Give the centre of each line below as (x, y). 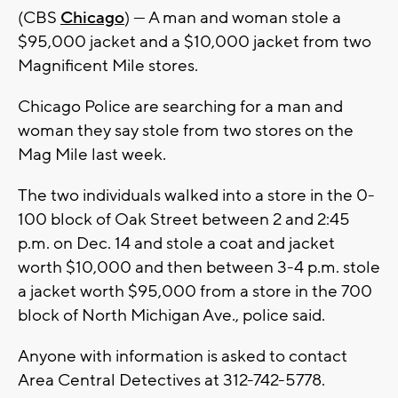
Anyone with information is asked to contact (183, 357)
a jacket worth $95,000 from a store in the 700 (195, 292)
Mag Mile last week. (92, 155)
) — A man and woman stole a (233, 18)
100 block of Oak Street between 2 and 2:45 (184, 220)
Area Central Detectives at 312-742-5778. (171, 381)
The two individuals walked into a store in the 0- (196, 196)
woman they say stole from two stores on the (186, 131)
